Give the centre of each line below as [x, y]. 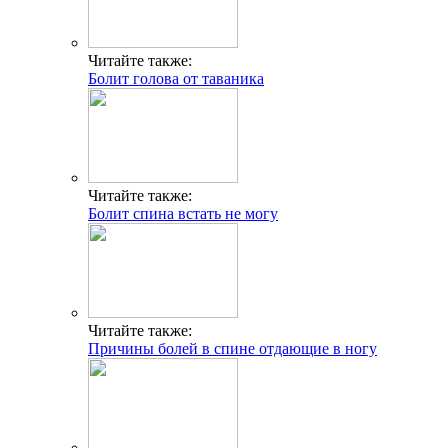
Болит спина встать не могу [183, 214]
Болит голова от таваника [176, 79]
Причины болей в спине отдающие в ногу [232, 349]
